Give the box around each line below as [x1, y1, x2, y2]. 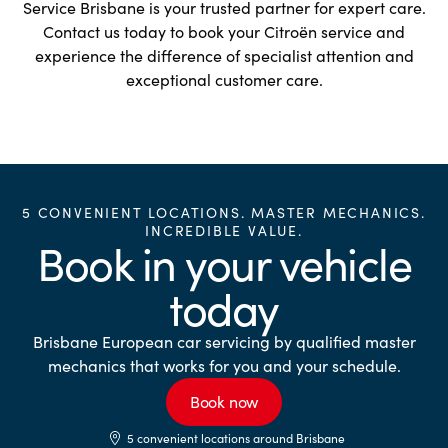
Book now [189, 390, 259, 412]
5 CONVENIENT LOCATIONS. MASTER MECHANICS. [22, 202, 426, 222]
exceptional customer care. [125, 68, 323, 90]
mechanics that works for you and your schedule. [47, 354, 401, 376]
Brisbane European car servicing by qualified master [32, 330, 416, 352]
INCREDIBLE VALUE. [145, 220, 303, 240]
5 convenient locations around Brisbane [127, 429, 345, 446]
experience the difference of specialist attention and [34, 44, 414, 66]
